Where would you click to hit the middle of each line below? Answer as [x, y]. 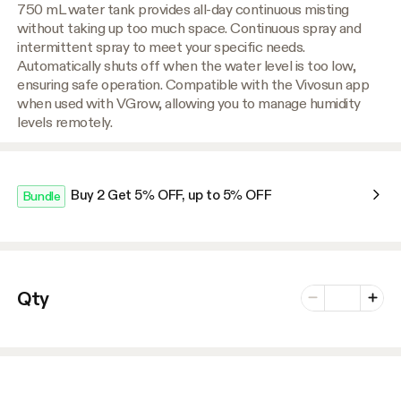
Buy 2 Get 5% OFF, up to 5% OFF [171, 195]
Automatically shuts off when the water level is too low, [187, 66]
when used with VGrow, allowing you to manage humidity [189, 103]
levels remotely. [65, 122]
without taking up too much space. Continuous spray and [189, 28]
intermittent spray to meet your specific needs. [161, 47]
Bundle [41, 196]
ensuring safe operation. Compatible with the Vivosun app [193, 85]
